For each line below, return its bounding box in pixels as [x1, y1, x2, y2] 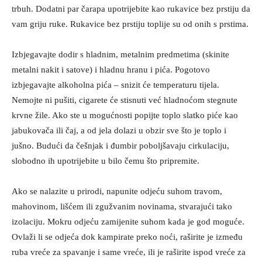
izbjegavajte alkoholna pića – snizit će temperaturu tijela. [12, 80, 219, 89]
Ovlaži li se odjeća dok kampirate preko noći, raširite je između [12, 232, 243, 242]
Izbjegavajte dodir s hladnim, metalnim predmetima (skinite [12, 50, 229, 59]
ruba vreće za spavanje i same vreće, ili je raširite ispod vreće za [12, 247, 246, 257]
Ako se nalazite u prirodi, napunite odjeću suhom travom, [12, 187, 222, 196]
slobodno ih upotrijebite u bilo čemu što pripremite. [12, 156, 199, 166]
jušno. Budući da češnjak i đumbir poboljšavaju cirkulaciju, [12, 141, 229, 150]
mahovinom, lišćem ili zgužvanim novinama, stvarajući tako [12, 202, 232, 211]
